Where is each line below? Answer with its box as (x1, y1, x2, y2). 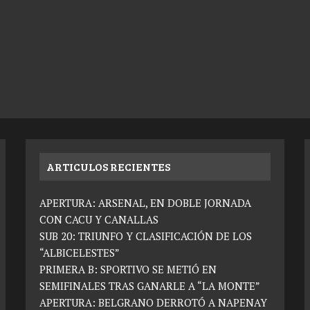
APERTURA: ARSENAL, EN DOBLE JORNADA (39, 195, 252, 210)
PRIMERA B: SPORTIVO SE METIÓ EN (39, 262, 217, 276)
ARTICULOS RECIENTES (46, 158, 171, 174)
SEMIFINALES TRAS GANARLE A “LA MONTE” (39, 278, 261, 293)
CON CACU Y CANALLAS (39, 212, 159, 226)
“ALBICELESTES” (39, 245, 120, 259)
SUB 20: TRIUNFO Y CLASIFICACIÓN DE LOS (39, 228, 253, 243)
